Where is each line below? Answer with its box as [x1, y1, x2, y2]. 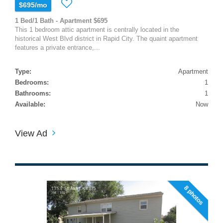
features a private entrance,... [15, 43, 100, 51]
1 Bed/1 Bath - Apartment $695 [15, 16, 108, 24]
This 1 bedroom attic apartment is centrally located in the [15, 25, 179, 33]
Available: [15, 100, 45, 108]
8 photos [182, 184, 205, 207]
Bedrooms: [15, 78, 49, 86]
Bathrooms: [15, 89, 51, 97]
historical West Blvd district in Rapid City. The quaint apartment [15, 34, 198, 42]
